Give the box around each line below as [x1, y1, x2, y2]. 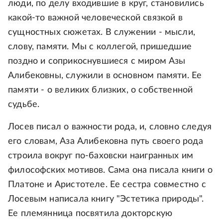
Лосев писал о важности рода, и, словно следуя [8, 122, 212, 131]
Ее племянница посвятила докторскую [8, 209, 173, 218]
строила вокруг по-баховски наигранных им [8, 151, 194, 160]
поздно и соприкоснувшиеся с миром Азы [8, 56, 186, 66]
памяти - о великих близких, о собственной [8, 85, 193, 95]
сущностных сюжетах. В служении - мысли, [8, 27, 196, 37]
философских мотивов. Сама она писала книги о [8, 165, 213, 175]
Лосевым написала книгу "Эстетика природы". [8, 194, 204, 204]
